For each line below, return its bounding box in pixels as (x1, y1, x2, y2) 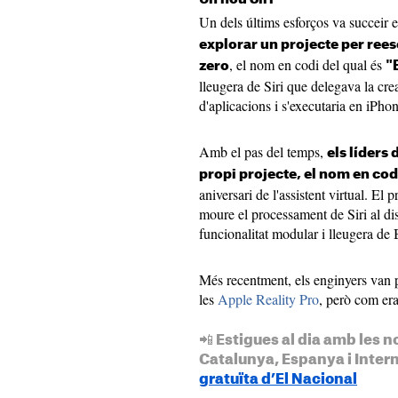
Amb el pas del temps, (199, 142, 327, 162)
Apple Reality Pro (218, 290, 319, 309)
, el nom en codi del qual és (229, 55, 386, 75)
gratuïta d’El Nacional (199, 372, 357, 387)
